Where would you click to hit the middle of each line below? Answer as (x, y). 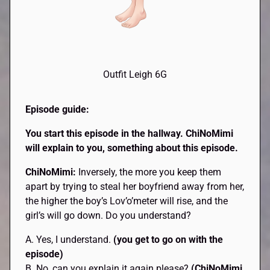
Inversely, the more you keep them (150, 172)
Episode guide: (58, 109)
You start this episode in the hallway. (106, 133)
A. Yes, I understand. (70, 239)
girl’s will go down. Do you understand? (108, 215)
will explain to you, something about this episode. (132, 148)
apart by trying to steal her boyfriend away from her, (135, 186)
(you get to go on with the (168, 239)
